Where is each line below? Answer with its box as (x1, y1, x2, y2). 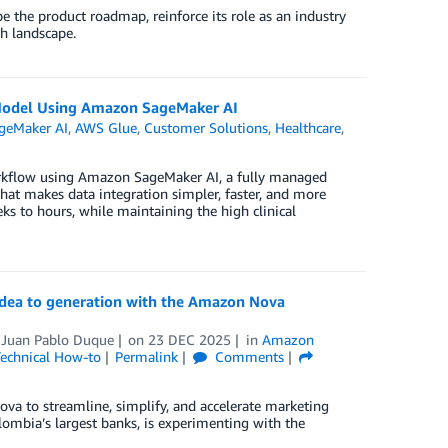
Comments (211, 348, 285, 366)
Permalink (115, 348, 179, 366)
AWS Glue (75, 119, 138, 137)
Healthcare (275, 119, 342, 137)
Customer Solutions (144, 119, 269, 137)
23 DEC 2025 (148, 331, 232, 349)
